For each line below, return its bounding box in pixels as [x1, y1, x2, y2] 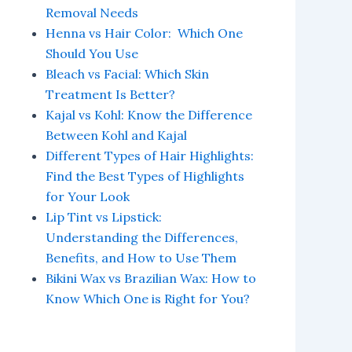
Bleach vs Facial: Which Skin [46, 66, 209, 82]
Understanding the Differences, [46, 229, 238, 245]
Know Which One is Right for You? [46, 291, 250, 306]
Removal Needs [46, 5, 138, 20]
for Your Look [46, 189, 130, 204]
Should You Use [46, 46, 138, 61]
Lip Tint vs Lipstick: [46, 209, 162, 225]
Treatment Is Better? [46, 86, 175, 102]
